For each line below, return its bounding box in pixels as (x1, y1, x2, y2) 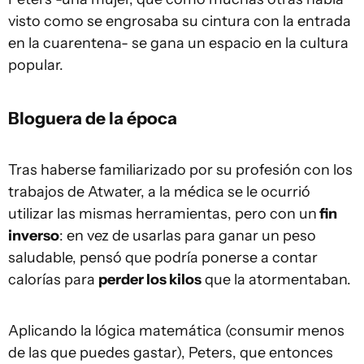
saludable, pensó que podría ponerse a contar (8, 249, 318, 267)
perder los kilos (98, 271, 201, 289)
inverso (8, 227, 59, 245)
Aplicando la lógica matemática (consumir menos (8, 322, 344, 340)
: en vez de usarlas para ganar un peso (59, 227, 316, 245)
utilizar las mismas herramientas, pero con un (8, 205, 317, 223)
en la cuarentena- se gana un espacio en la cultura (8, 34, 349, 53)
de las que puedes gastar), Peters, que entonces (8, 344, 333, 362)
